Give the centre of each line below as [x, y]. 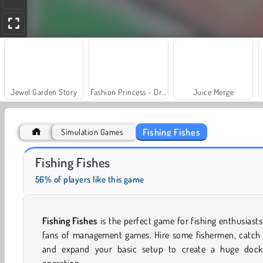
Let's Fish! [44, 155]
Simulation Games [92, 132]
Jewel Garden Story [44, 92]
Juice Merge [213, 92]
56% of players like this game [90, 180]
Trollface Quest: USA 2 [185, 155]
